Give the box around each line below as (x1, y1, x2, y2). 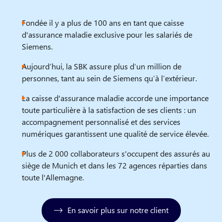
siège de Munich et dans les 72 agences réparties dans (22, 160, 207, 171)
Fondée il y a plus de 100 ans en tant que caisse (22, 17, 184, 28)
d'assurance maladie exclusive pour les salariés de (22, 29, 192, 40)
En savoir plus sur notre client (67, 205, 168, 216)
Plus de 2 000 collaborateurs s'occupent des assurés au (22, 148, 210, 159)
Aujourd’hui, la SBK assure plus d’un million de (22, 61, 181, 72)
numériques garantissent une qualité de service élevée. (22, 128, 209, 139)
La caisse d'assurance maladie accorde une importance (22, 93, 209, 104)
